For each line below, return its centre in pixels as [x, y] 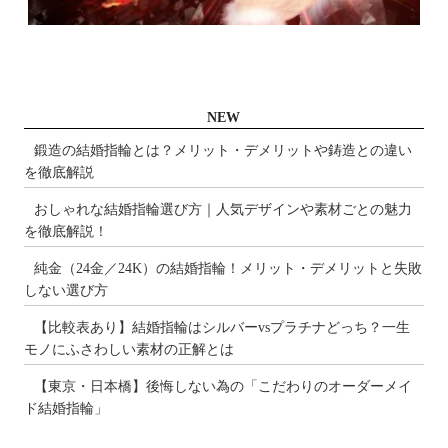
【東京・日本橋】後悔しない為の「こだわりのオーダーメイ [223, 387]
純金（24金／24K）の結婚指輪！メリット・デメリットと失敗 [228, 269]
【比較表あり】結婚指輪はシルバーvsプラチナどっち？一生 [222, 328]
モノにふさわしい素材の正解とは [129, 350]
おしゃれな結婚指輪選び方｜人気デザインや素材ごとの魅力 [223, 210]
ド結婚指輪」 [66, 409]
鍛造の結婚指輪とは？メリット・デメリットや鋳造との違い [223, 151]
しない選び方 [66, 291]
